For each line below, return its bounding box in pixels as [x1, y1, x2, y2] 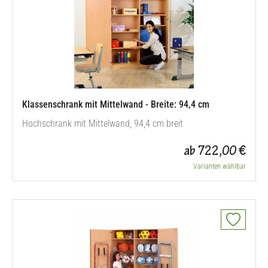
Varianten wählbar [193, 162, 246, 170]
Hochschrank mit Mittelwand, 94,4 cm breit [22, 118, 183, 129]
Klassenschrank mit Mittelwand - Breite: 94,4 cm [22, 99, 209, 110]
